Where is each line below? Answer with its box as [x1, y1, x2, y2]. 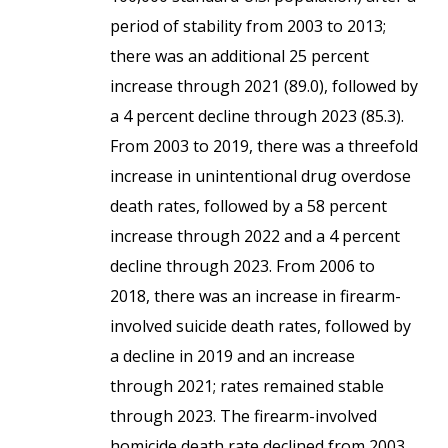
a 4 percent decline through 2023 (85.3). [110, 105, 404, 127]
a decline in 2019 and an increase [110, 345, 355, 367]
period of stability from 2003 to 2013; [110, 15, 386, 37]
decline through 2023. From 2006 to [110, 255, 375, 277]
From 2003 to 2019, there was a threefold [110, 135, 418, 157]
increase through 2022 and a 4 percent [110, 225, 400, 247]
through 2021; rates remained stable [110, 375, 384, 397]
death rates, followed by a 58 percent [110, 195, 387, 217]
